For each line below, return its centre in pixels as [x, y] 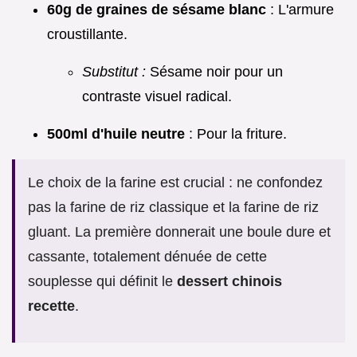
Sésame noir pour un [214, 72]
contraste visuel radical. [157, 97]
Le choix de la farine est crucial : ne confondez [175, 183]
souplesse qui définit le [102, 282]
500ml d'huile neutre [116, 134]
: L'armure [300, 10]
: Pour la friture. [236, 134]
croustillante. [87, 35]
